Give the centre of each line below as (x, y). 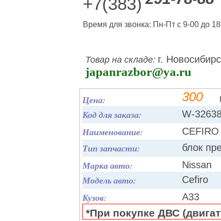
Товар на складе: (122, 60)
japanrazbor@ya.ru (138, 72)
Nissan (197, 165)
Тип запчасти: (111, 148)
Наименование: (113, 132)
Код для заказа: (112, 115)
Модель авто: (109, 180)
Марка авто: (108, 166)
